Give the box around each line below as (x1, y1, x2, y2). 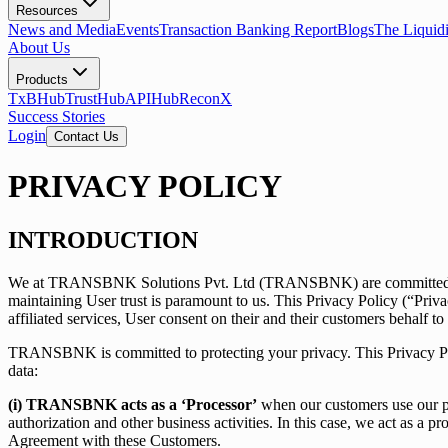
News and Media (8, 21, 116, 38)
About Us (8, 39, 70, 56)
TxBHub (8, 90, 65, 107)
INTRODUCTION (8, 226, 198, 253)
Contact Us (54, 129, 119, 144)
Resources (16, 3, 78, 18)
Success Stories (8, 108, 105, 125)
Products (16, 72, 68, 87)
